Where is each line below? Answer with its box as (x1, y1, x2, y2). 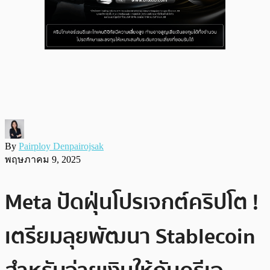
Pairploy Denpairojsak (19, 140, 104, 151)
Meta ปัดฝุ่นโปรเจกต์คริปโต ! (5, 184, 259, 219)
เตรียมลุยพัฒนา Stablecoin (5, 219, 256, 254)
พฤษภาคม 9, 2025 (5, 154, 81, 165)
